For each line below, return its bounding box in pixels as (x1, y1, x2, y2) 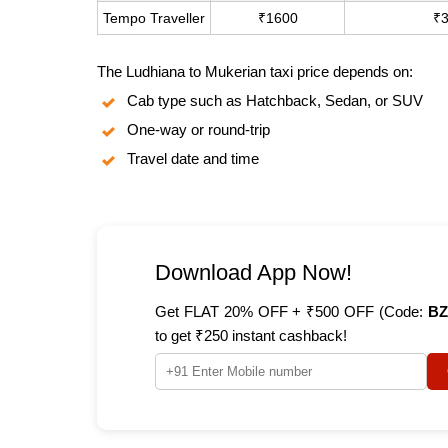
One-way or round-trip (127, 120, 270, 138)
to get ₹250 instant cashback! (155, 326, 347, 344)
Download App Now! (155, 259, 352, 285)
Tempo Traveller (103, 9, 205, 26)
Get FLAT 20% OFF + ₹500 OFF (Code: (155, 302, 428, 320)
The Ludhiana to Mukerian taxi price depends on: (97, 62, 413, 80)
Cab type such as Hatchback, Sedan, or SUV (127, 91, 423, 109)
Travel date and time (127, 149, 259, 167)
